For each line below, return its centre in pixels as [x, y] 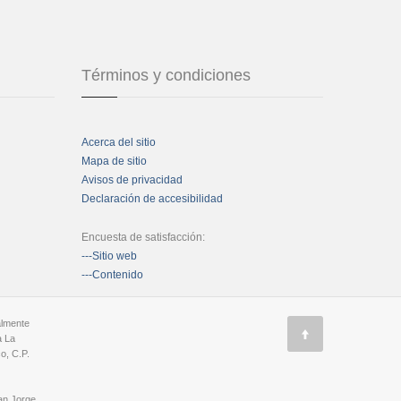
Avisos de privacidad [132, 180]
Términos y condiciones [166, 75]
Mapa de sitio [114, 161]
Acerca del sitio [119, 142]
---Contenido [112, 275]
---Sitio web [109, 256]
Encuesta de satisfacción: [143, 237]
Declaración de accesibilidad [152, 199]
